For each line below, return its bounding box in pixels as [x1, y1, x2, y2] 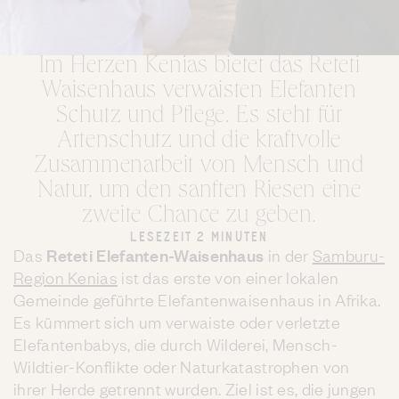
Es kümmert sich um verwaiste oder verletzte [13, 311, 340, 334]
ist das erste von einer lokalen [117, 266, 339, 289]
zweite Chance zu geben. [81, 205, 318, 231]
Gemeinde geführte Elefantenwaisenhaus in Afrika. [13, 289, 381, 312]
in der [264, 244, 313, 267]
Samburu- [312, 244, 386, 267]
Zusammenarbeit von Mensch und [35, 155, 364, 181]
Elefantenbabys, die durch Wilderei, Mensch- [13, 333, 338, 356]
